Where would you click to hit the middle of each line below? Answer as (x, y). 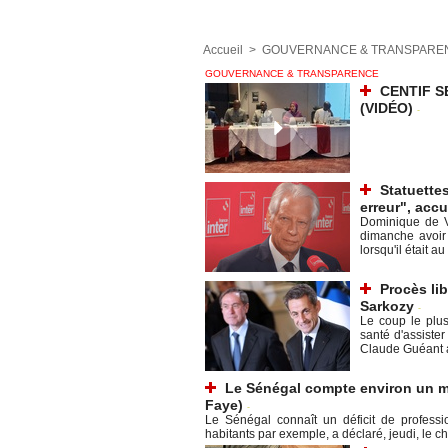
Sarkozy (386, 305)
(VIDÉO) (386, 107)
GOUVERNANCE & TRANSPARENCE (291, 73)
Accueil (222, 50)
